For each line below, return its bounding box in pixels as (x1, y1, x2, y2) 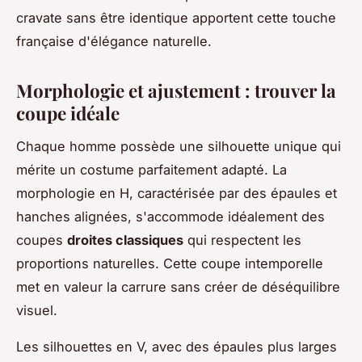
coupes (16, 232, 67, 249)
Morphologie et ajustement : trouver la (16, 78, 336, 103)
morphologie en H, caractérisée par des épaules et (16, 185, 337, 202)
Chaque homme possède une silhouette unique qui (16, 138, 341, 155)
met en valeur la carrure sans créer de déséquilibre (16, 279, 340, 296)
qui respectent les (183, 232, 301, 249)
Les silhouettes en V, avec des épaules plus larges (16, 339, 337, 356)
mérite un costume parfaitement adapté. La (16, 162, 287, 179)
